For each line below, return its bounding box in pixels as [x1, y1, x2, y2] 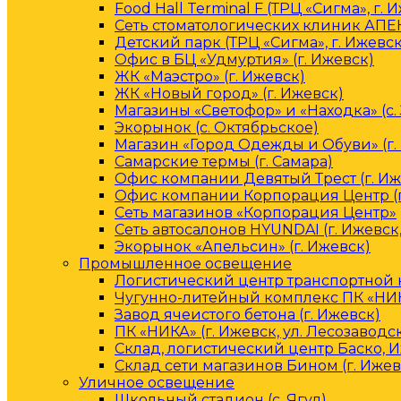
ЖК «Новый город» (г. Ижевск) [115, 85, 344, 102]
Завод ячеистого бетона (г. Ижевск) [115, 306, 380, 323]
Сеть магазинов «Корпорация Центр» [115, 204, 397, 221]
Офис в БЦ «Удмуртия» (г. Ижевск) [115, 51, 374, 68]
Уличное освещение [79, 374, 235, 391]
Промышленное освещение [79, 255, 292, 272]
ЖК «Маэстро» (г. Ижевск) [115, 68, 305, 85]
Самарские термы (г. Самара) [115, 153, 333, 170]
